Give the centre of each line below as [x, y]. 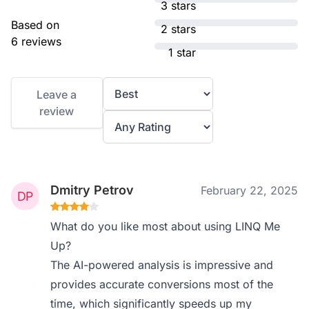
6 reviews [36, 41]
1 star [182, 52]
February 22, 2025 [249, 190]
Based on [35, 25]
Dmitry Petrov [92, 190]
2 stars [178, 29]
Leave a [57, 94]
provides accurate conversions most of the [162, 284]
